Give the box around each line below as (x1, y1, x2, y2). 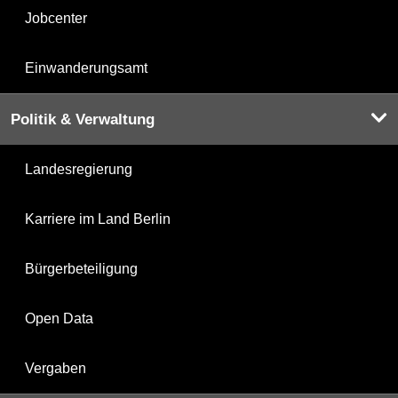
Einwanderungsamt (25, 60, 147, 76)
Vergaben (25, 360, 86, 376)
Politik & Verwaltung (11, 110, 155, 128)
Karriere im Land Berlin (25, 211, 171, 227)
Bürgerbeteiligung (25, 260, 138, 276)
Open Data (25, 310, 93, 326)
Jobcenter (25, 10, 87, 26)
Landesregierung (25, 161, 132, 177)
